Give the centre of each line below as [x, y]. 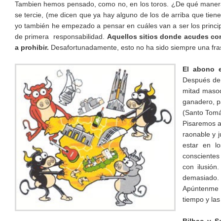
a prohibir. [33, 48]
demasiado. [201, 178]
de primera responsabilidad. [61, 37]
